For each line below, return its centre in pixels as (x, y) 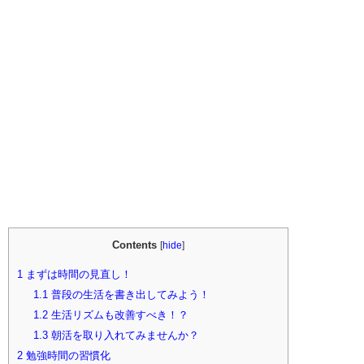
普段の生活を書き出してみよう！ (128, 295)
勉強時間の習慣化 (67, 356)
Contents (134, 245)
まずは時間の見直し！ (77, 275)
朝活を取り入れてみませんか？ (123, 336)
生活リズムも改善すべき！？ (118, 315)
